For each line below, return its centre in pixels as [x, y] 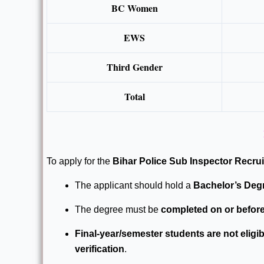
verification [100, 249]
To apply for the [80, 161]
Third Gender [134, 67]
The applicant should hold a [134, 186]
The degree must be [118, 210]
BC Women [134, 8]
